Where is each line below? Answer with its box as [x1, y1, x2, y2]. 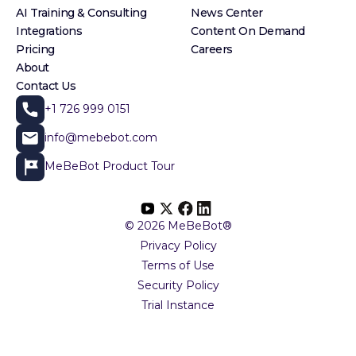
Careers [191, 41, 233, 56]
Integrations [16, 23, 82, 38]
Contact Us [16, 78, 75, 93]
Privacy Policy [139, 238, 217, 253]
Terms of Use [141, 258, 215, 273]
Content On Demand [191, 23, 305, 38]
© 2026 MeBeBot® [124, 219, 232, 234]
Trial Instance [141, 298, 215, 313]
